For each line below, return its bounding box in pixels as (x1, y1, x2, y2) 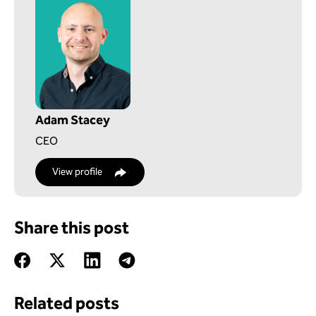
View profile (52, 166, 102, 178)
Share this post (14, 218, 129, 238)
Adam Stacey (35, 112, 110, 128)
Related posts (14, 293, 119, 313)
